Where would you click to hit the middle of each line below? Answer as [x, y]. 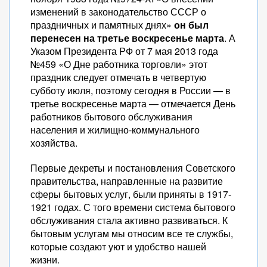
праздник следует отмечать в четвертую [118, 77]
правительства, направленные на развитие [127, 181]
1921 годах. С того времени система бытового [133, 207]
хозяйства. [54, 143]
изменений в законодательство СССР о [118, 12]
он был [191, 25]
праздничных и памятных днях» [102, 25]
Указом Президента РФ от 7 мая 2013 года [124, 51]
